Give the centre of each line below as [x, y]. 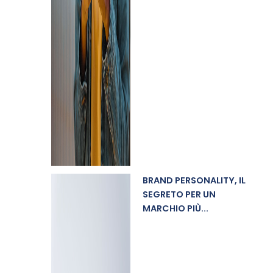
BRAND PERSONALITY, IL [194, 180]
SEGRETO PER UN [179, 194]
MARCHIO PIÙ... [175, 208]
